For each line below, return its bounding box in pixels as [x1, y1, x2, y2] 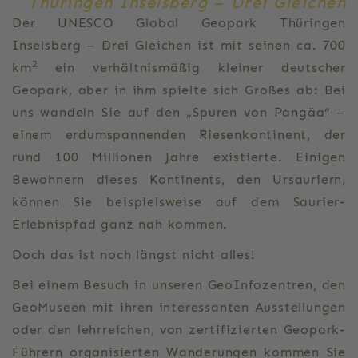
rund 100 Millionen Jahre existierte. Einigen [12, 149, 346, 165]
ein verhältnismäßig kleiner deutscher [37, 60, 346, 75]
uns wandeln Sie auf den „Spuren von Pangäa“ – [12, 105, 346, 120]
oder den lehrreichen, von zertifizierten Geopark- [12, 322, 346, 337]
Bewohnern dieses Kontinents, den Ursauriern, [12, 172, 346, 187]
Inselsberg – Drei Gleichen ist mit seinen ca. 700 [12, 38, 346, 53]
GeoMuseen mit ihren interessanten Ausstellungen [12, 300, 346, 315]
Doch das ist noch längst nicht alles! [12, 247, 256, 262]
